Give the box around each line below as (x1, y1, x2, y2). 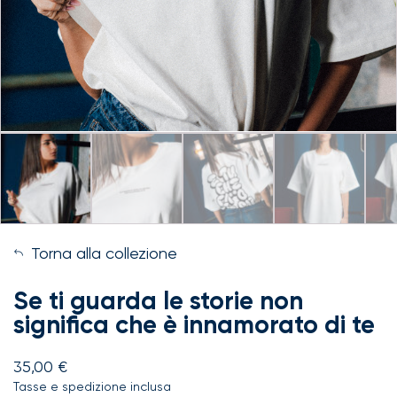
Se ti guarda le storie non (13, 285, 303, 315)
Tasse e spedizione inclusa (13, 378, 171, 393)
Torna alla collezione (31, 243, 177, 262)
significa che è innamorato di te (13, 309, 375, 339)
